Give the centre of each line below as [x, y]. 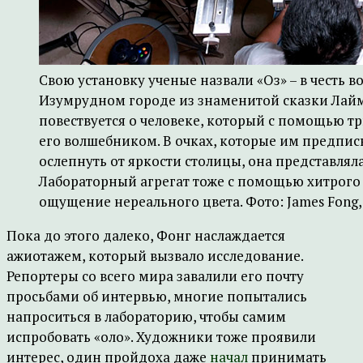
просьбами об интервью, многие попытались [157, 296]
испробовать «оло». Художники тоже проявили [161, 337]
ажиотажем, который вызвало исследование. [155, 256]
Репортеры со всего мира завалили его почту [155, 276]
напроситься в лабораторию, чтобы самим [146, 316]
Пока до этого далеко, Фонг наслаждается [146, 235]
